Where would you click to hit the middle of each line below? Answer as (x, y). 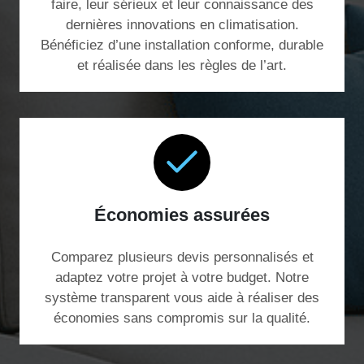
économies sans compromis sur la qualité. (182, 318)
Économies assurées (182, 214)
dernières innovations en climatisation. (182, 24)
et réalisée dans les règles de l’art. (182, 65)
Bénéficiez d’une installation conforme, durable (182, 45)
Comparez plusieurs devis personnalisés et (182, 257)
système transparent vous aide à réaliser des (182, 297)
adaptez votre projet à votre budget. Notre (182, 277)
